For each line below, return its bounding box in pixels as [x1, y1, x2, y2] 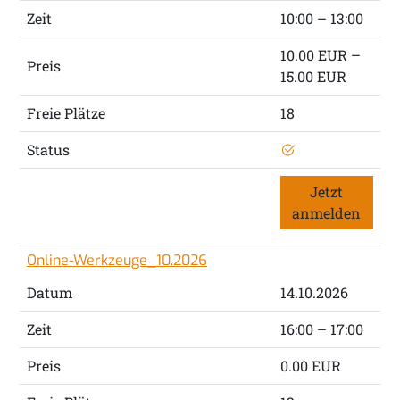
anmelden [292, 204, 362, 223]
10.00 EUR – [279, 46, 361, 65]
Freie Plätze [26, 104, 105, 123]
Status [26, 140, 70, 160]
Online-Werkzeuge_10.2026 [26, 251, 207, 271]
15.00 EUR [279, 67, 346, 87]
